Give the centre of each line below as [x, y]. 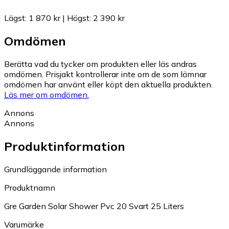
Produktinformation [65, 146]
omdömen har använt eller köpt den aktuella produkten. [108, 85]
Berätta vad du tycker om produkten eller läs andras [100, 64]
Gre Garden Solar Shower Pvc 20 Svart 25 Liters [94, 206]
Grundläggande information [55, 169]
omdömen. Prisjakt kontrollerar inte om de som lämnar [105, 74]
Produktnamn [30, 187]
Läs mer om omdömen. [47, 95]
